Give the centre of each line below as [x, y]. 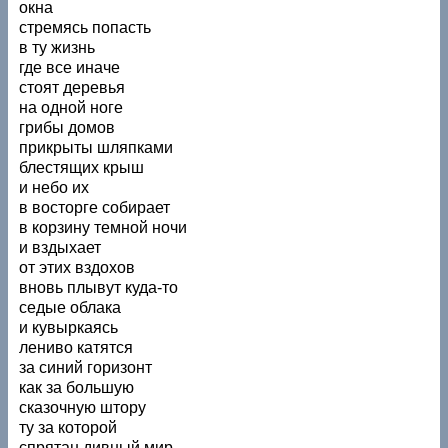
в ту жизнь [57, 47]
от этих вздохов [77, 267]
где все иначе [70, 67]
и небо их [54, 187]
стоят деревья [72, 87]
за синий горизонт [86, 367]
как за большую [77, 387]
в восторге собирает [95, 207]
